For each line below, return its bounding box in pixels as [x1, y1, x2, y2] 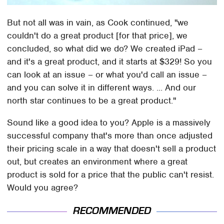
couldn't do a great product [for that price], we [7, 29, 188, 41]
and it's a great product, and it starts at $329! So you [7, 55, 212, 67]
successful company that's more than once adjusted [7, 129, 213, 141]
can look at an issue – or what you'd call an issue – [7, 68, 207, 80]
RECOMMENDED [73, 205, 151, 217]
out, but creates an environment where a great [7, 155, 188, 167]
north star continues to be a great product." [7, 94, 176, 106]
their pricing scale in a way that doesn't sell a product [7, 142, 216, 154]
